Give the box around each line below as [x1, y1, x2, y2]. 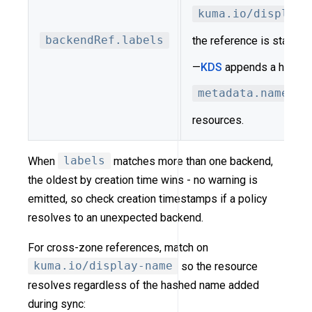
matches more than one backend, [111, 154, 273, 168]
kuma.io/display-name [33, 259, 173, 273]
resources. [192, 113, 244, 127]
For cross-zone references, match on [28, 240, 208, 254]
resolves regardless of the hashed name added [28, 278, 259, 292]
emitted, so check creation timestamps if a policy [28, 192, 267, 205]
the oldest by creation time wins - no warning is [28, 173, 258, 187]
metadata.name [198, 86, 288, 100]
